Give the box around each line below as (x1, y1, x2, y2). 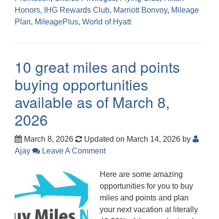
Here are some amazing (100, 170, 183, 178)
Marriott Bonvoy (113, 5, 167, 14)
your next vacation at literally (100, 205, 198, 214)
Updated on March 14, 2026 (82, 134, 182, 143)
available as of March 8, (15, 91, 170, 112)
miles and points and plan (100, 193, 189, 202)
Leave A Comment (40, 146, 106, 155)
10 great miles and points (15, 56, 180, 77)
